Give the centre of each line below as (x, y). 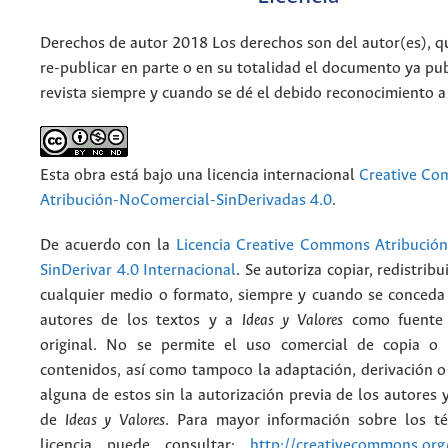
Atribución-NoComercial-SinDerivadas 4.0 (186, 200)
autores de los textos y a (141, 320)
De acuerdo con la (108, 245)
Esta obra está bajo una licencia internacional (199, 175)
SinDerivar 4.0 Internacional (138, 270)
